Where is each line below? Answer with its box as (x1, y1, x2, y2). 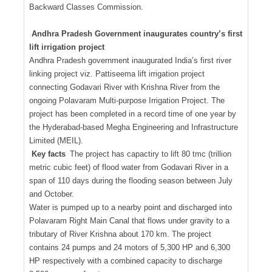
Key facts (31, 149, 66, 158)
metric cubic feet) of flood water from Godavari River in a (29, 162, 228, 172)
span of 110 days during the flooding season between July (29, 175, 233, 185)
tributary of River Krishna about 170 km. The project (29, 229, 211, 239)
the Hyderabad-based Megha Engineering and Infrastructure (29, 122, 238, 132)
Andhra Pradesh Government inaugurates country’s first (31, 29, 242, 38)
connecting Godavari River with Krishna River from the (29, 82, 220, 92)
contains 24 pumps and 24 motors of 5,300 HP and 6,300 (29, 242, 230, 252)
